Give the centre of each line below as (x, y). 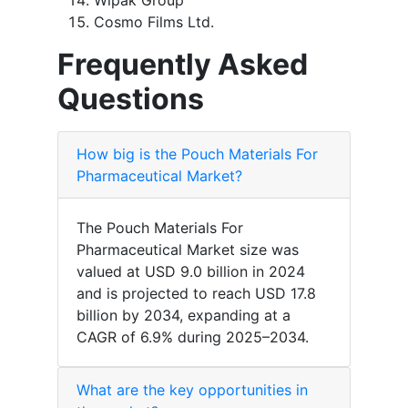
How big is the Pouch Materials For (197, 154)
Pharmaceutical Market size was (188, 250)
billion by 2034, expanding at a (184, 316)
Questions (131, 99)
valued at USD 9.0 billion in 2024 (191, 272)
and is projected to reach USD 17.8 (196, 294)
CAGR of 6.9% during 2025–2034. (193, 337)
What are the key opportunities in (192, 390)
